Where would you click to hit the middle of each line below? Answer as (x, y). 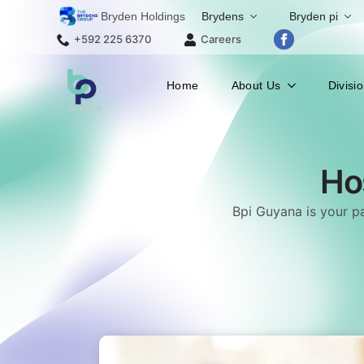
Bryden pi (314, 16)
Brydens (223, 16)
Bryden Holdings (143, 16)
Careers (221, 39)
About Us (256, 85)
